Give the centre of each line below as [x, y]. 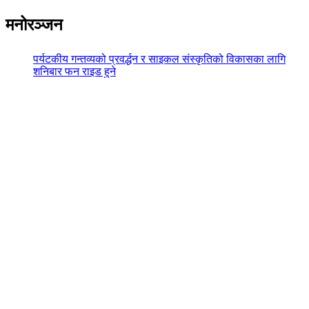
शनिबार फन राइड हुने [74, 72]
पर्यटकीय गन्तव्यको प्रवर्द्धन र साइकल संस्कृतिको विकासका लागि [159, 59]
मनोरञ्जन [34, 24]
